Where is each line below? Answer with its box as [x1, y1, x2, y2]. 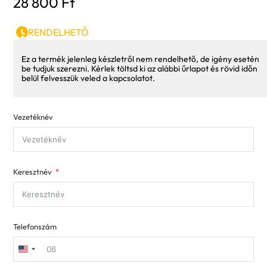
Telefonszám [13, 222, 57, 232]
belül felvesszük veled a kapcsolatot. [21, 73, 155, 84]
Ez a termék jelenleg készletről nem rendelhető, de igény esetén [21, 54, 259, 65]
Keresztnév [13, 167, 52, 177]
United [23, 247, 52, 259]
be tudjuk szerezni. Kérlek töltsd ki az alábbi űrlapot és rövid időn [21, 63, 257, 74]
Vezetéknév [13, 112, 53, 122]
